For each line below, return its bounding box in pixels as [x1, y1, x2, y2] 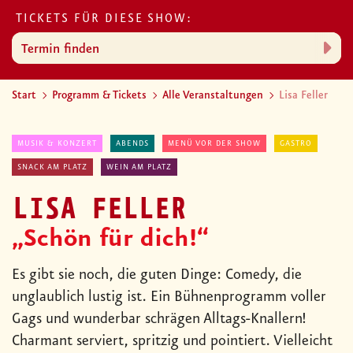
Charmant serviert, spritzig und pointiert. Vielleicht [12, 333, 333, 351]
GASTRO [280, 139, 312, 149]
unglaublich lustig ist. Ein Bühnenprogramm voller [12, 288, 326, 307]
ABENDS [116, 139, 149, 149]
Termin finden [21, 42, 99, 58]
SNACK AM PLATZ [17, 162, 87, 173]
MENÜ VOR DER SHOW [168, 139, 261, 149]
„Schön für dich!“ [12, 225, 209, 255]
